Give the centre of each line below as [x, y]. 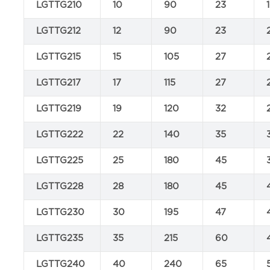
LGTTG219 [59, 109]
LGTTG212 [59, 31]
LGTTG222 [60, 135]
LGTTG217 [59, 83]
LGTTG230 [61, 212]
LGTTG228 [60, 187]
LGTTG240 [61, 264]
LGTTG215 [59, 57]
